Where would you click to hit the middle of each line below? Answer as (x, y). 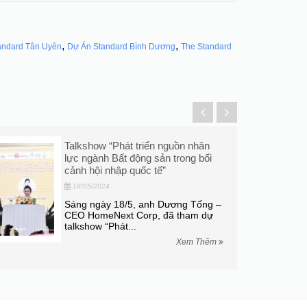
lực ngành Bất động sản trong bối (138, 158)
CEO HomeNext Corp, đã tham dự (139, 215)
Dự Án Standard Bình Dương (121, 46)
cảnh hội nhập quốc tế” (115, 170)
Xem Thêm (198, 242)
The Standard (206, 46)
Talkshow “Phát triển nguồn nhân (137, 145)
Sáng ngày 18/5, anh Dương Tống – (143, 204)
